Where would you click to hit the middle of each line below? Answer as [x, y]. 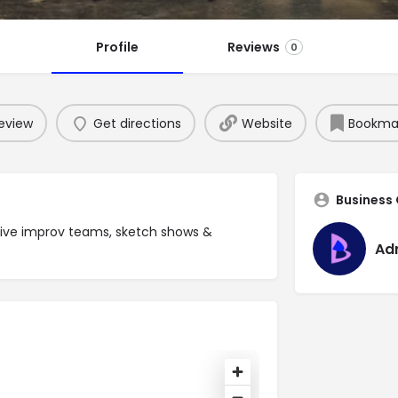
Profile [117, 48]
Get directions [137, 123]
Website [267, 123]
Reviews [253, 48]
